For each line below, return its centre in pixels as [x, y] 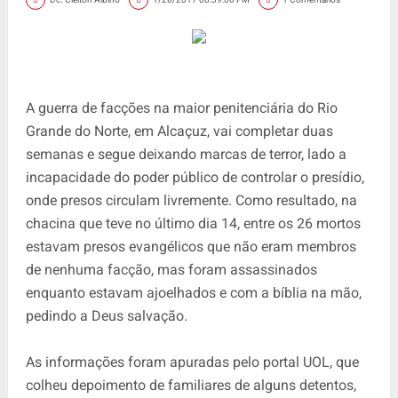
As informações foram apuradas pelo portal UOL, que [192, 362]
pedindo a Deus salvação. [106, 315]
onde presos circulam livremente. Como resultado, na [191, 200]
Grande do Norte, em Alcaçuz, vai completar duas [179, 131]
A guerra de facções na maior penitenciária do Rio [181, 107]
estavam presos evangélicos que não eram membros [191, 246]
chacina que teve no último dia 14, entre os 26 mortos [193, 223]
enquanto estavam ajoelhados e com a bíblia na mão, [193, 292]
